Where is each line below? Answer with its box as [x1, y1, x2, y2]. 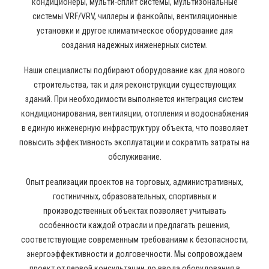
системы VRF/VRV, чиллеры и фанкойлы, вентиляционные [32, 11, 237, 21]
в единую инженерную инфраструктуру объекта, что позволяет [21, 123, 248, 133]
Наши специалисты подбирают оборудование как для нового [24, 65, 245, 75]
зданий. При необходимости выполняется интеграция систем [25, 94, 244, 104]
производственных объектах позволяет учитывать [43, 206, 226, 216]
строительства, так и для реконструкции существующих [33, 80, 236, 89]
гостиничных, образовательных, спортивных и [52, 192, 217, 201]
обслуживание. [107, 152, 162, 162]
